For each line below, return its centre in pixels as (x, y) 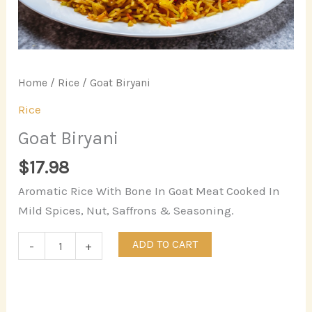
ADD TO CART (165, 244)
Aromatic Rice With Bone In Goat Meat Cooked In (149, 190)
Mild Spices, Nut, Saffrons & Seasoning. (126, 210)
